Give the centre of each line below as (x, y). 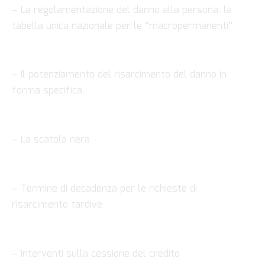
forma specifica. (48, 91)
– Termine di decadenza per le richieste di (104, 189)
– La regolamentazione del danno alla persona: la (122, 10)
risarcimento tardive (57, 205)
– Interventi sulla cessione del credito (96, 254)
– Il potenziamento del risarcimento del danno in (119, 75)
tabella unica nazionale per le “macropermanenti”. (123, 26)
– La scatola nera (51, 140)
